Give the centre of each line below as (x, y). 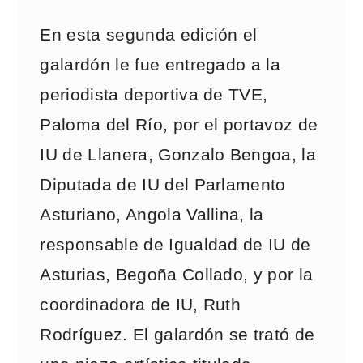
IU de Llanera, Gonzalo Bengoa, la (178, 155)
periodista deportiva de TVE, (154, 95)
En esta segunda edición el (149, 35)
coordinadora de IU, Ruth (141, 305)
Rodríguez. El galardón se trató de (177, 335)
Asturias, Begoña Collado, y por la (177, 275)
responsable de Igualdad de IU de (175, 245)
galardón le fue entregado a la (160, 65)
